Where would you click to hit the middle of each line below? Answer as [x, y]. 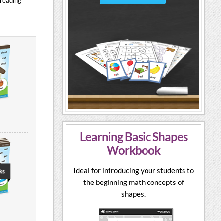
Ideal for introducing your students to [133, 171]
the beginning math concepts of [133, 183]
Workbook [134, 150]
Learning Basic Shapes [133, 137]
